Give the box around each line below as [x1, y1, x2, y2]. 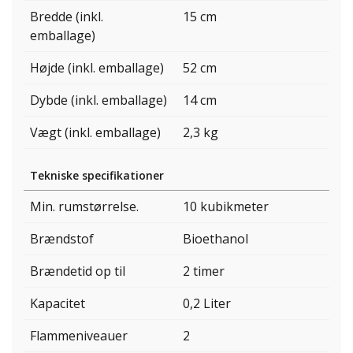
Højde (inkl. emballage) [30, 59, 164, 77]
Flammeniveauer [30, 327, 128, 345]
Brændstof [30, 230, 94, 248]
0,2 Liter [183, 295, 231, 313]
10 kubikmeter [183, 198, 269, 216]
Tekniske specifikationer [30, 168, 164, 184]
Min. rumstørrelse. [30, 198, 139, 216]
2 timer [183, 262, 225, 281]
